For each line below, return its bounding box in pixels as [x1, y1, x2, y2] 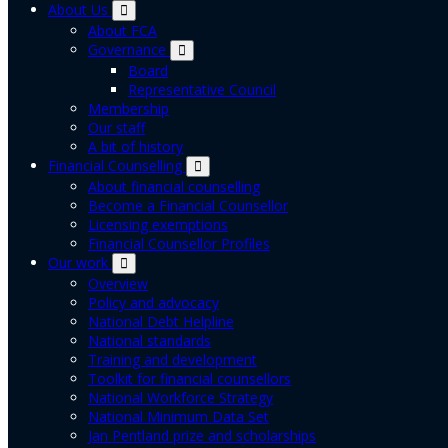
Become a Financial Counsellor [88, 196, 288, 215]
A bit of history [88, 137, 183, 156]
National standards [88, 331, 211, 350]
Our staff [88, 118, 145, 137]
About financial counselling [88, 177, 260, 196]
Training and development [88, 350, 257, 369]
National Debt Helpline [88, 312, 234, 331]
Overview [88, 274, 148, 293]
